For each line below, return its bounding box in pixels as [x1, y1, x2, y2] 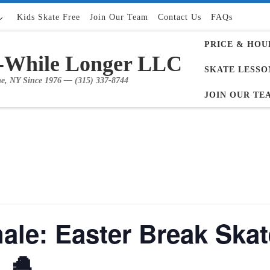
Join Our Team [90, 12, 149, 22]
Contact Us [158, 12, 202, 22]
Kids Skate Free [17, 12, 81, 22]
